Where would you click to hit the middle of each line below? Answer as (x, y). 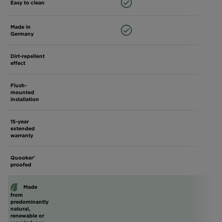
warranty (22, 135)
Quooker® (23, 157)
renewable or (27, 216)
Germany (22, 33)
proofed (21, 164)
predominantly (29, 202)
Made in (21, 27)
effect (18, 63)
